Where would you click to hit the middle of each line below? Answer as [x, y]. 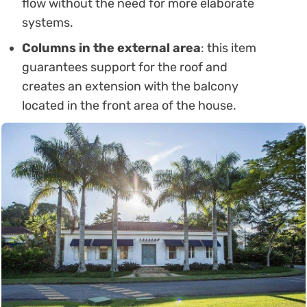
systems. [48, 22]
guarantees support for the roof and [125, 67]
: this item [229, 48]
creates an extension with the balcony [130, 86]
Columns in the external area [111, 48]
